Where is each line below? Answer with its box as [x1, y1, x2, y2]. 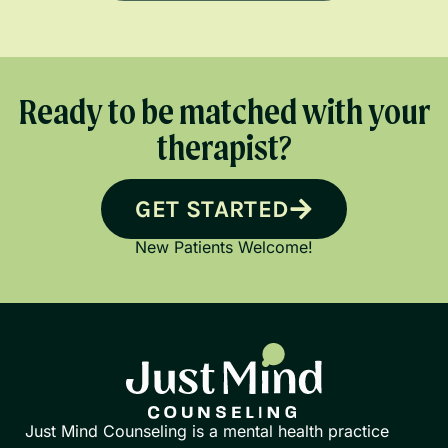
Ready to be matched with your [18, 96, 430, 133]
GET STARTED [135, 194, 289, 223]
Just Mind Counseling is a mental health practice [25, 421, 389, 442]
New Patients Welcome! [135, 236, 313, 257]
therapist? [156, 132, 292, 169]
